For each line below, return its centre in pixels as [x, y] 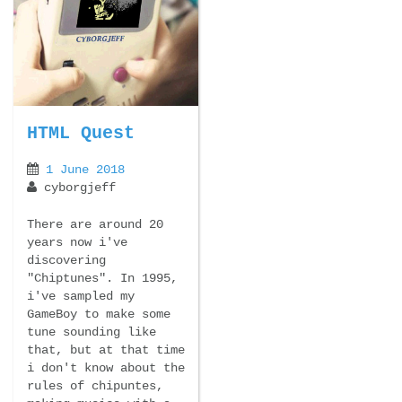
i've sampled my [81, 297]
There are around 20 [95, 225]
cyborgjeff [76, 188]
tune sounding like [92, 332]
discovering [66, 261]
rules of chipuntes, [95, 386]
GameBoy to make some [99, 315]
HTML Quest [81, 133]
